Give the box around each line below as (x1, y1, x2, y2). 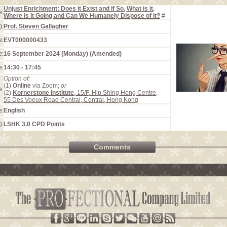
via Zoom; (31, 82, 61, 89)
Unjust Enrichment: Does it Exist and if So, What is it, (4, 5, 155, 12)
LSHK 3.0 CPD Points (4, 121, 65, 128)
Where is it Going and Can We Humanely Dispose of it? (4, 12, 160, 19)
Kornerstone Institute (13, 89, 74, 96)
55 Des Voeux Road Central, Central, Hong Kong (4, 96, 138, 103)
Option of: (4, 75, 30, 82)
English (4, 107, 25, 114)
